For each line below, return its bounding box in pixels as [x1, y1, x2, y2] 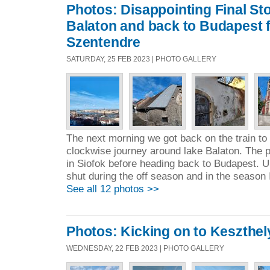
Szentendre [66, 34, 140, 51]
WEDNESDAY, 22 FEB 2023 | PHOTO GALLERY [66, 243, 224, 252]
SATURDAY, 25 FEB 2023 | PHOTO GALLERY [66, 55, 216, 63]
